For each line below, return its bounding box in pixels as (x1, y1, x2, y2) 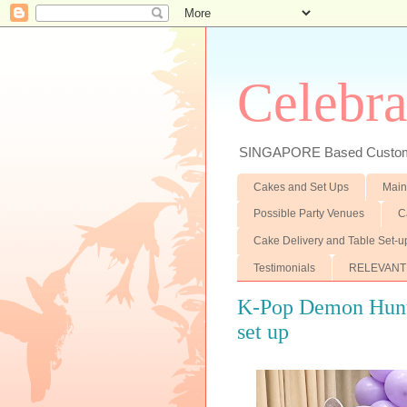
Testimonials (253, 261, 315, 274)
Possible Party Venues (253, 207, 364, 221)
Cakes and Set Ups (253, 180, 349, 194)
